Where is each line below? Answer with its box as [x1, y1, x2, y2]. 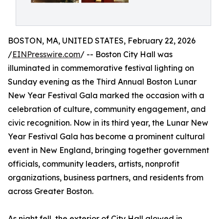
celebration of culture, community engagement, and [8, 104, 206, 114]
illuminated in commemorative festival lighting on [8, 63, 194, 73]
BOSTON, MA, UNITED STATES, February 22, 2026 [8, 36, 196, 46]
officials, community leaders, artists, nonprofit [8, 159, 179, 169]
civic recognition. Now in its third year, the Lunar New [8, 118, 208, 128]
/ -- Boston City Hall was [80, 49, 173, 60]
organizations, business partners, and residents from [8, 173, 203, 183]
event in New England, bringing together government [8, 145, 209, 155]
